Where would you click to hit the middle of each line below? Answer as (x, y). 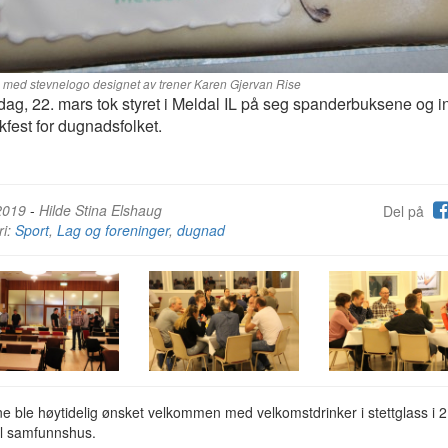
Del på (405, 211)
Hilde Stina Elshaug (100, 210)
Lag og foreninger (113, 230)
